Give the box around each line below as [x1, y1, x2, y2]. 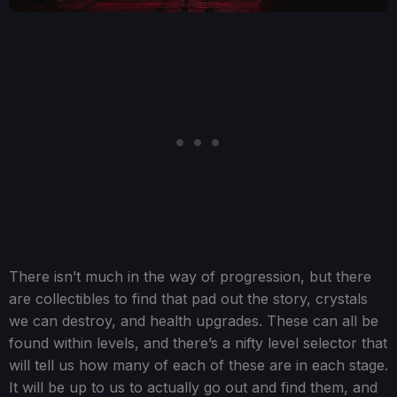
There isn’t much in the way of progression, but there [9, 268, 371, 286]
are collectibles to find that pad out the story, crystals [9, 290, 368, 308]
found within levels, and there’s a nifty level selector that [9, 334, 387, 353]
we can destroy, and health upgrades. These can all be [9, 312, 378, 331]
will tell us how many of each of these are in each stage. [9, 356, 388, 375]
